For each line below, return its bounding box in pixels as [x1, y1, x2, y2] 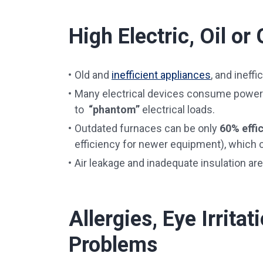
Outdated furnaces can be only [75, 122, 220, 134]
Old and [75, 69, 112, 81]
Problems [69, 232, 157, 257]
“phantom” [89, 103, 140, 116]
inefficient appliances [112, 69, 211, 81]
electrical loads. [140, 103, 215, 116]
